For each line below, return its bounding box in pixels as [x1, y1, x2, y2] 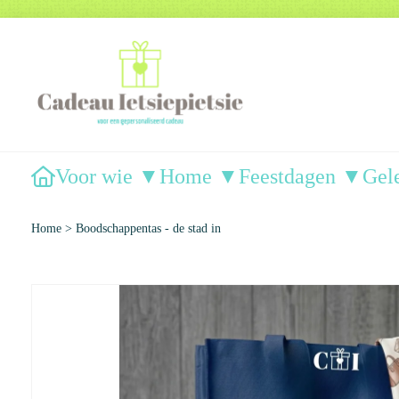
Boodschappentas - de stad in [76, 222, 221, 235]
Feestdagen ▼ [239, 165, 362, 188]
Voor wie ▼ [55, 165, 159, 188]
